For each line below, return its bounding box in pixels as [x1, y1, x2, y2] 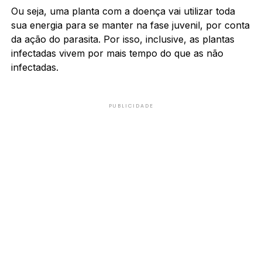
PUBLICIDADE [108, 102, 154, 109]
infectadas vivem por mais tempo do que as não [11, 47, 223, 59]
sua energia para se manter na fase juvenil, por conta [11, 19, 250, 31]
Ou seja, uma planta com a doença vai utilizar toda [11, 5, 235, 17]
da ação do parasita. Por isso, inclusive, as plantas [11, 33, 235, 45]
